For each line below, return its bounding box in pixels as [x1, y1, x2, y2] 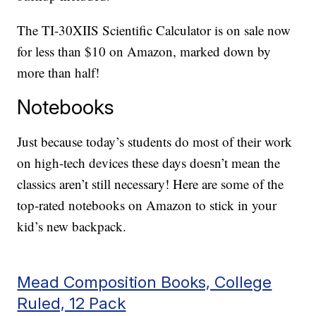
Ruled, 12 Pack [17, 293, 126, 313]
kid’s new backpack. [17, 217, 127, 236]
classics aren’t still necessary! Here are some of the [17, 175, 284, 193]
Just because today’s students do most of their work [17, 133, 293, 151]
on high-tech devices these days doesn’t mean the [17, 154, 281, 172]
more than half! [17, 63, 100, 82]
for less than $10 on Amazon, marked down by [17, 42, 272, 61]
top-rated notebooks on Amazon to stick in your [17, 196, 277, 214]
